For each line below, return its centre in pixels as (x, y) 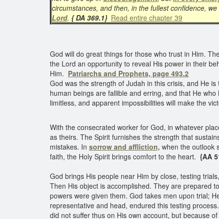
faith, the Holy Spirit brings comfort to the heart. (124, 156)
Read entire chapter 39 (147, 18)
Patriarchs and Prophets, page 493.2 (128, 73)
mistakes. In (69, 147)
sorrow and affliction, (124, 147)
